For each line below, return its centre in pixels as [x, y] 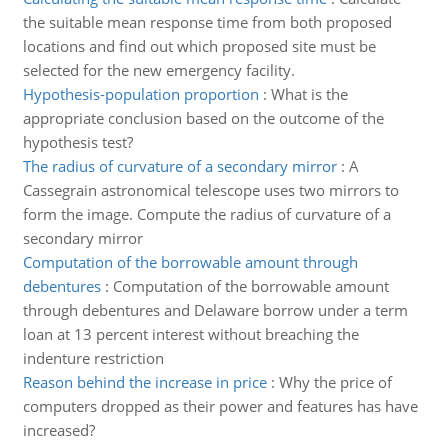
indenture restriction [93, 358]
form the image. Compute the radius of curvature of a [206, 214]
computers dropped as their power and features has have [220, 406]
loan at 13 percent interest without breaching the [190, 334]
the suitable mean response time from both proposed [207, 22]
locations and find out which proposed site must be [199, 46]
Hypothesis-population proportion [140, 94]
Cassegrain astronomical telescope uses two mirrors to [210, 190]
